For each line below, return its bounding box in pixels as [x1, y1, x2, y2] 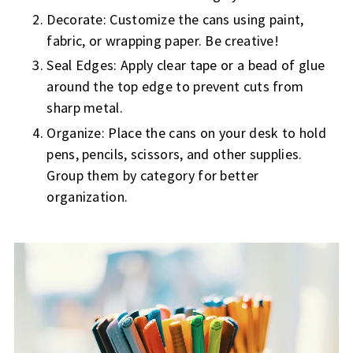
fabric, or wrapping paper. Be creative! [46, 31, 280, 50]
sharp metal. [46, 98, 123, 117]
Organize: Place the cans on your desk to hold [46, 123, 326, 142]
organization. [46, 187, 128, 206]
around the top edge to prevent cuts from [46, 77, 304, 96]
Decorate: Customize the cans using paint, [46, 9, 304, 28]
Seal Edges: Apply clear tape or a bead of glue [46, 56, 325, 75]
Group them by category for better [46, 165, 259, 184]
